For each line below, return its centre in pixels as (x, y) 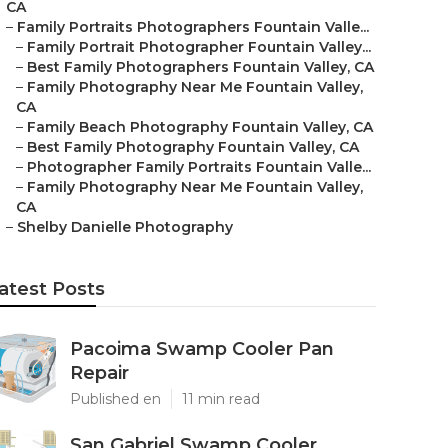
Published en (115, 399)
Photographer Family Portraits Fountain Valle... (199, 167)
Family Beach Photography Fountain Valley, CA (200, 127)
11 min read (221, 399)
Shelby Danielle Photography (125, 227)
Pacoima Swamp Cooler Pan (202, 349)
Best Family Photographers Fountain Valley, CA (200, 67)
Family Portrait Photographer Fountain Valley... (199, 47)
